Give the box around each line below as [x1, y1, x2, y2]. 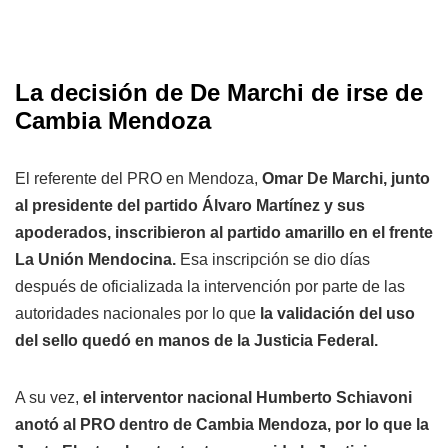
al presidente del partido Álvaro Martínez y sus [15, 197, 365, 215]
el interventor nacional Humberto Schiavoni [83, 389, 412, 407]
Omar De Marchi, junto [262, 170, 430, 188]
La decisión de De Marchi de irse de [15, 79, 423, 107]
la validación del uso [256, 305, 415, 323]
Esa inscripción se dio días [176, 251, 370, 269]
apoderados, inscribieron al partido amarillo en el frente [15, 224, 433, 242]
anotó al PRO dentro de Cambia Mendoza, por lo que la [15, 416, 429, 434]
